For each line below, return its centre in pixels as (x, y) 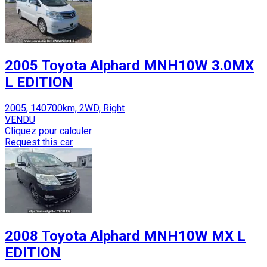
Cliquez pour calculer (48, 131)
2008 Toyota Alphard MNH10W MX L (125, 236)
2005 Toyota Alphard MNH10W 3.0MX (129, 65)
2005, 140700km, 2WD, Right (65, 108)
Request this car (39, 142)
